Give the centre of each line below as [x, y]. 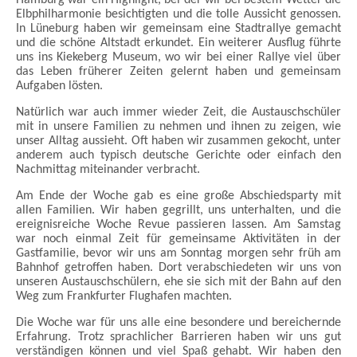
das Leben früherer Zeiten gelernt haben [135, 71]
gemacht [318, 28]
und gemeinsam [298, 71]
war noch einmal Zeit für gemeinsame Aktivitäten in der [178, 239]
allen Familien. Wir [71, 210]
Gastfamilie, [50, 253]
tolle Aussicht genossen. [279, 14]
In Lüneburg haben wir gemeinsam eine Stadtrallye [156, 28]
